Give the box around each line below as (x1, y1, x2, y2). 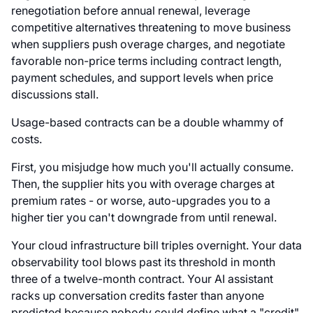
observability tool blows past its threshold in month (11, 255, 275, 270)
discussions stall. (11, 87, 99, 102)
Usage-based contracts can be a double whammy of (11, 115, 284, 130)
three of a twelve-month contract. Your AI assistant (11, 272, 273, 286)
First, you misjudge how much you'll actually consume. (11, 160, 293, 175)
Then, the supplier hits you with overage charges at (11, 177, 275, 191)
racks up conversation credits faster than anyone (11, 289, 264, 303)
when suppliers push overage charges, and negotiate (11, 37, 285, 52)
